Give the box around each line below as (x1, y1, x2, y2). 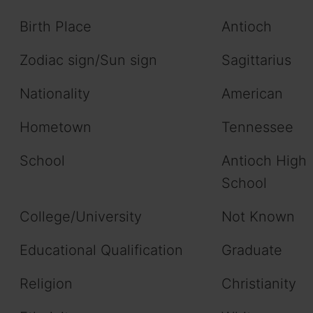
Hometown (20, 119, 92, 136)
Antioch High (221, 152, 307, 170)
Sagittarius (221, 52, 291, 69)
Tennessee (221, 119, 293, 136)
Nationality (20, 85, 90, 103)
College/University (20, 208, 142, 226)
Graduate (221, 242, 282, 259)
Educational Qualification (20, 242, 183, 259)
